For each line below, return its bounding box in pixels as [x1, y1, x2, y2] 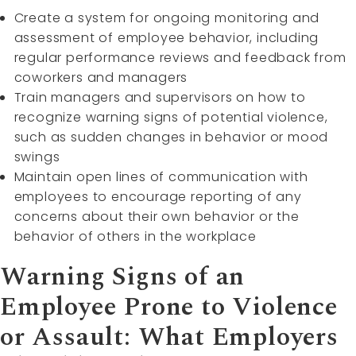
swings [14, 148, 60, 167]
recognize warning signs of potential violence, [14, 108, 328, 127]
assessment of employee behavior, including [14, 29, 319, 48]
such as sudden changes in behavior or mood [14, 128, 329, 147]
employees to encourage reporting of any [14, 188, 302, 207]
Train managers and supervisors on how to [14, 88, 306, 107]
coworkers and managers [14, 68, 188, 87]
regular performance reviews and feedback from [14, 48, 346, 68]
